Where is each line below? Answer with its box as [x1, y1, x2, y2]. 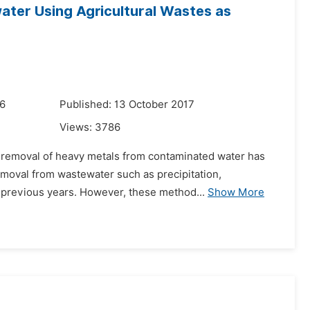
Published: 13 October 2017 [60, 98, 194, 111]
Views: [60, 121, 95, 134]
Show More [208, 186, 264, 199]
